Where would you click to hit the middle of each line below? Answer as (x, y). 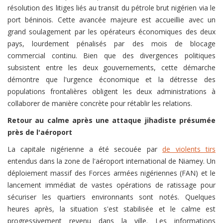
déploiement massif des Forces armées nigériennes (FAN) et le (111, 173)
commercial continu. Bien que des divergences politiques (111, 56)
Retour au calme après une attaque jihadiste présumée (111, 120)
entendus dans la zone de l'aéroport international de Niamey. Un (111, 161)
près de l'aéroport (40, 132)
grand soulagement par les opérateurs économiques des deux (111, 32)
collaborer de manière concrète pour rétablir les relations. (100, 104)
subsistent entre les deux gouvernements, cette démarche (111, 68)
